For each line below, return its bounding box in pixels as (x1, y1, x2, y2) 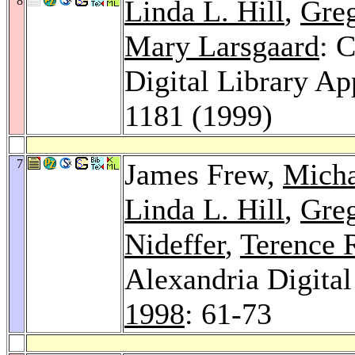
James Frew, (124, 157, 283, 191)
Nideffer (124, 227, 225, 261)
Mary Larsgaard (124, 29, 319, 63)
